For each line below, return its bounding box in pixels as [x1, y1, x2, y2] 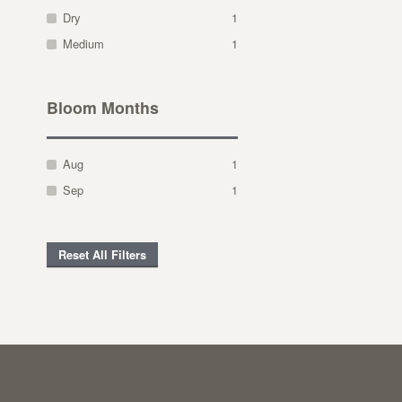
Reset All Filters [58, 246, 147, 263]
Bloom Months [47, 96, 160, 119]
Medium [63, 34, 105, 52]
